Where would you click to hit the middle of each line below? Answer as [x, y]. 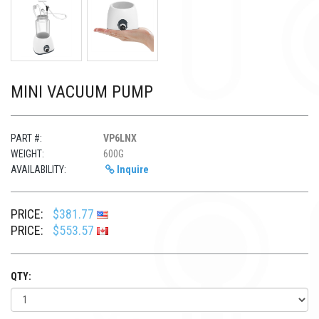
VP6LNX [120, 138]
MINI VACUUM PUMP [82, 92]
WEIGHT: [27, 154]
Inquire [132, 170]
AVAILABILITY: [38, 170]
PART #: [26, 138]
